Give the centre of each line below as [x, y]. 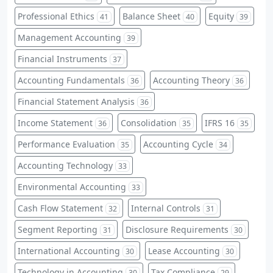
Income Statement [55, 122]
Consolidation [149, 122]
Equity [221, 16]
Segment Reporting [58, 229]
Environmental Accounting [72, 186]
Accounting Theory [191, 80]
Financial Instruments [62, 58]
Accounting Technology [65, 165]
